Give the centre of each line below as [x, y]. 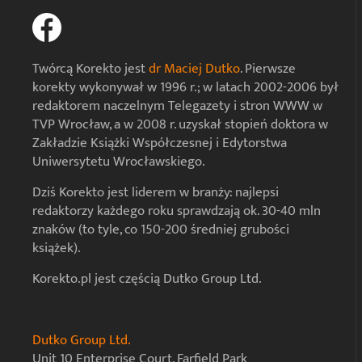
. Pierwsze [268, 68]
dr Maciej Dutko [194, 68]
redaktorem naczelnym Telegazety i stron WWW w [177, 105]
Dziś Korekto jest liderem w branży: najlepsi [156, 192]
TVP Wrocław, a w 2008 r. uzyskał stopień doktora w [180, 124]
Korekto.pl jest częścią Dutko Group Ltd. [147, 278]
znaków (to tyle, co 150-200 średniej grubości [161, 229]
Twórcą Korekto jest [90, 68]
